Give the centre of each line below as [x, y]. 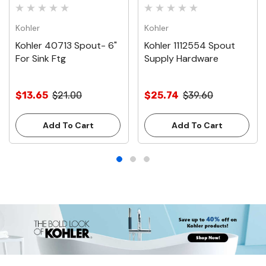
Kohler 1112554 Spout [190, 45]
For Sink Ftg [41, 58]
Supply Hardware [181, 58]
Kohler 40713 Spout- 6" [66, 45]
